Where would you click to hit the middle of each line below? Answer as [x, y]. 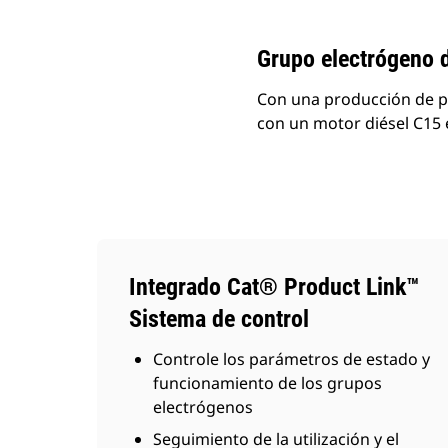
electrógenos [203, 407]
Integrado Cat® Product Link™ [274, 287]
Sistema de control [219, 319]
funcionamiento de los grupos [267, 383]
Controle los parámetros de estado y [291, 359]
